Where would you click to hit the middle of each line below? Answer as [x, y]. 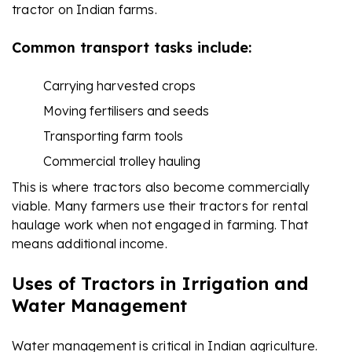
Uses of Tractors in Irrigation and [160, 283]
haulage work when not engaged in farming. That [160, 224]
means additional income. [90, 243]
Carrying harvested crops [119, 85]
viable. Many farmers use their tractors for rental [160, 205]
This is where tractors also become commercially [161, 187]
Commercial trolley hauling [122, 161]
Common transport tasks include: [132, 47]
